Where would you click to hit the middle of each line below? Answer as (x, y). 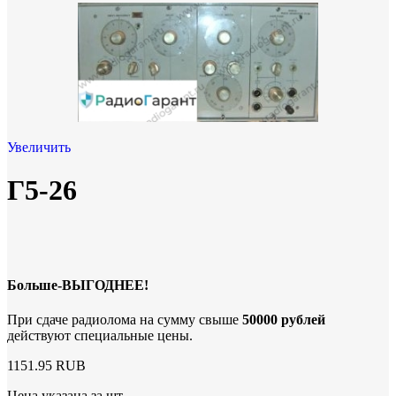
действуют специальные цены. (100, 336)
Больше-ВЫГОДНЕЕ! (78, 286)
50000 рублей (284, 320)
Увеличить (39, 147)
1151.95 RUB (46, 366)
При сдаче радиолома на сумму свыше (125, 320)
